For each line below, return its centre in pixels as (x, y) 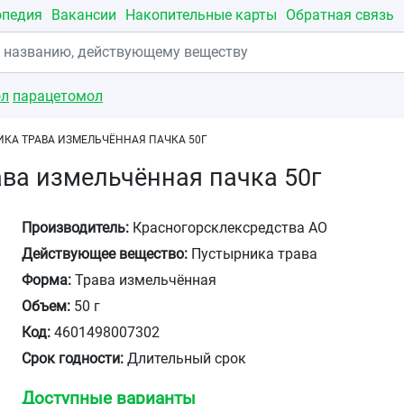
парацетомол (58, 96)
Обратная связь (340, 15)
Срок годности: (73, 358)
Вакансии (84, 15)
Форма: (47, 280)
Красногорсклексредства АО (229, 228)
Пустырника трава (253, 254)
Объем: (46, 306)
